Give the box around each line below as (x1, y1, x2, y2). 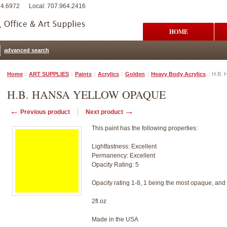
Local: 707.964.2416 (29, 3, 86, 10)
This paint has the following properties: (92, 125, 198, 132)
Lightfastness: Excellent (92, 143, 157, 150)
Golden (125, 71, 145, 77)
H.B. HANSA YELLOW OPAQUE (7, 87, 166, 102)
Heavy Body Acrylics (151, 71, 206, 77)
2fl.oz (92, 198, 106, 205)
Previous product (19, 108, 70, 116)
